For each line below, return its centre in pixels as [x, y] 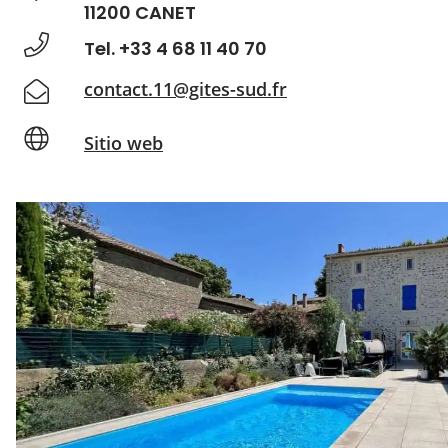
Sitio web [123, 142]
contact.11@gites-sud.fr [185, 89]
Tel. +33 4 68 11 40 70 [175, 48]
